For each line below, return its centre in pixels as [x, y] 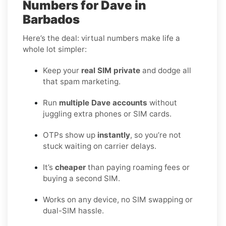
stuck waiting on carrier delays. [100, 146]
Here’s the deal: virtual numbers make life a [101, 38]
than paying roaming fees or [138, 167]
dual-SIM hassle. [73, 210]
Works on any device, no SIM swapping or [118, 199]
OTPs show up [70, 135]
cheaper [70, 167]
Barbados [51, 19]
